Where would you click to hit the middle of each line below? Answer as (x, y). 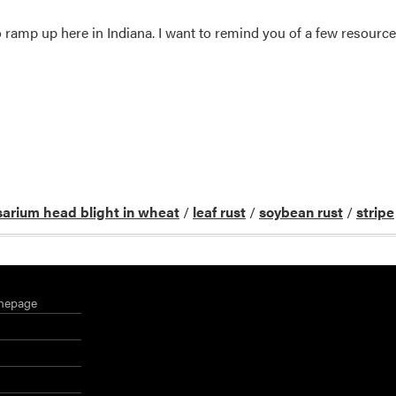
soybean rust (301, 211)
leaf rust (219, 211)
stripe (375, 211)
